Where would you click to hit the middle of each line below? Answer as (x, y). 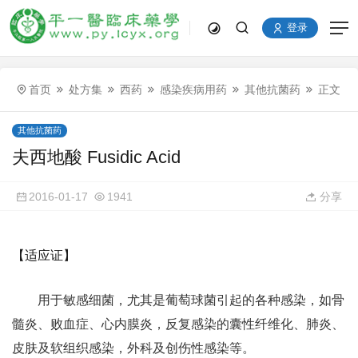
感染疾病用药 (193, 89)
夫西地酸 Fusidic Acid (96, 157)
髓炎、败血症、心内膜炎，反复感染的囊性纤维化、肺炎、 (178, 324)
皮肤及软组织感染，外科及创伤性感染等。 (133, 348)
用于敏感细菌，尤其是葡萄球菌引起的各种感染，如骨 (191, 300)
